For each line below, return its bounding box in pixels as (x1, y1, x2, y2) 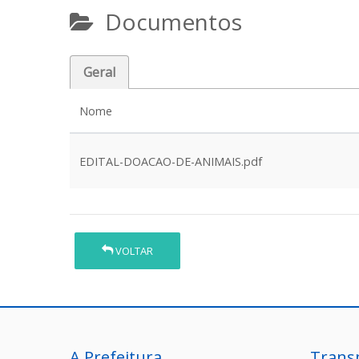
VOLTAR (113, 243, 154, 258)
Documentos (94, 6, 242, 37)
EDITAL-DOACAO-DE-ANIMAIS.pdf (79, 154, 262, 169)
